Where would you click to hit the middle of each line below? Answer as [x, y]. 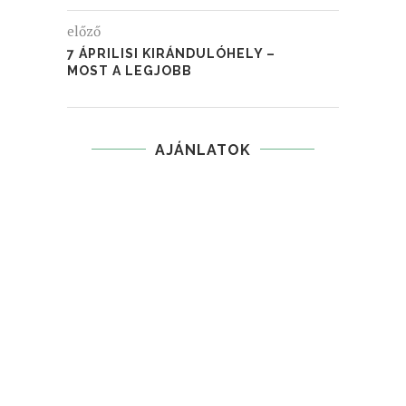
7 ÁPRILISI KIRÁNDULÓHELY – [171, 53]
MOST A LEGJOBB [130, 70]
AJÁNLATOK [203, 150]
